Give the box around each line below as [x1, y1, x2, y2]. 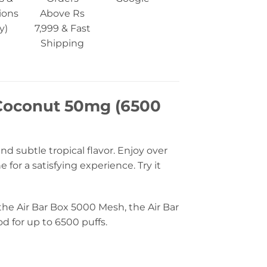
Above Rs [40, 8, 85, 20]
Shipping [41, 38, 85, 49]
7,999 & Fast [34, 23, 91, 35]
